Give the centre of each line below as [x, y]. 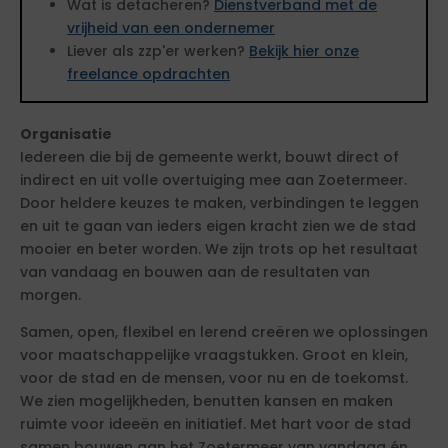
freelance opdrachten [148, 74]
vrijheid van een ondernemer [171, 28]
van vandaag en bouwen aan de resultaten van [195, 272]
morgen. [50, 295]
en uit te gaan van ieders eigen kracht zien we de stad [218, 226]
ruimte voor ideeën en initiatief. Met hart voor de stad [215, 424]
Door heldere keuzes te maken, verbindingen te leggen [219, 203]
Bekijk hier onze [304, 51]
